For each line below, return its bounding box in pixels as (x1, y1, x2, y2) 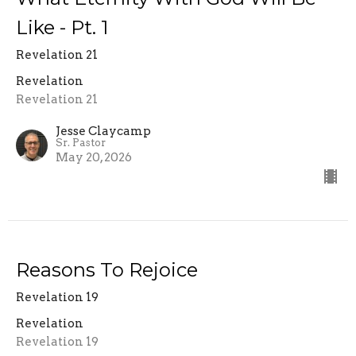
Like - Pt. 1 (16, 15, 108, 39)
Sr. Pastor (56, 136, 106, 149)
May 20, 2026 (56, 149, 132, 164)
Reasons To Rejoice (16, 257, 198, 281)
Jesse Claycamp (56, 123, 151, 138)
